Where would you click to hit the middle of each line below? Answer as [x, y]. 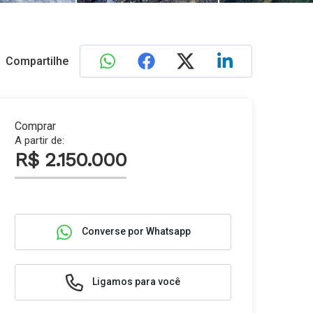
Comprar [35, 126]
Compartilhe [37, 61]
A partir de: [39, 140]
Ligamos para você [135, 281]
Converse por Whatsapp [135, 231]
